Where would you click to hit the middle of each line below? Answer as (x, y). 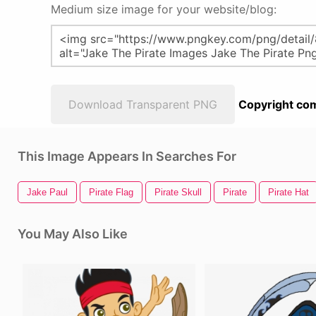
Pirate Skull (178, 192)
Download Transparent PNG (143, 104)
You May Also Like (73, 234)
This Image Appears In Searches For (127, 156)
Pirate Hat (288, 192)
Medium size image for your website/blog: (164, 9)
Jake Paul (47, 192)
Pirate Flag (111, 192)
